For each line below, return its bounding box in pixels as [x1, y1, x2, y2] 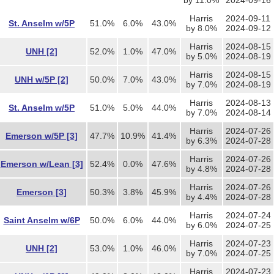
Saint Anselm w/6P [3, 215, 80, 225]
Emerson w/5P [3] [6, 131, 78, 141]
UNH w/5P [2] [15, 75, 68, 84]
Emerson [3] [17, 187, 67, 197]
